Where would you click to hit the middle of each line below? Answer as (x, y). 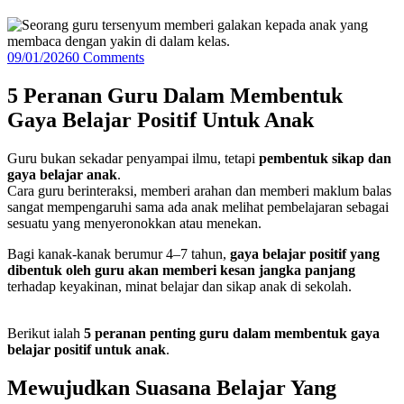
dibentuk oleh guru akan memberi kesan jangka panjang (181, 270)
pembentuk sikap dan (325, 158)
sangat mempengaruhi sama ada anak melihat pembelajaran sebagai (198, 207)
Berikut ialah (46, 333)
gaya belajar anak (62, 174)
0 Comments (108, 57)
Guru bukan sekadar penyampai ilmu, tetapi (133, 158)
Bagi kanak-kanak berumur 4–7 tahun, (119, 253)
